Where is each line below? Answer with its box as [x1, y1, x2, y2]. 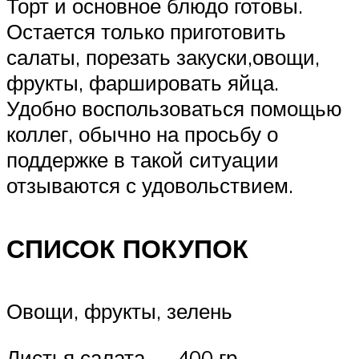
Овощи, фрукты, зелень [6, 298, 232, 325]
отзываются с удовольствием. [6, 172, 293, 199]
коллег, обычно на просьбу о [6, 121, 278, 147]
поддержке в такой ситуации [6, 147, 279, 173]
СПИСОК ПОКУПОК [6, 232, 248, 264]
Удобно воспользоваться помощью [6, 95, 342, 122]
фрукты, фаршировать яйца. [6, 70, 279, 96]
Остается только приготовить [6, 18, 286, 45]
